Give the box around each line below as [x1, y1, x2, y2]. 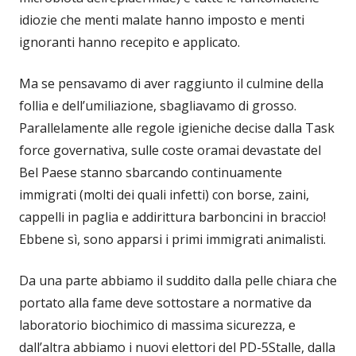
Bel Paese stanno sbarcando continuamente [19, 163, 282, 181]
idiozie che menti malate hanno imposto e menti [19, 10, 304, 29]
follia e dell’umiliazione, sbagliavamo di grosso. [19, 96, 296, 114]
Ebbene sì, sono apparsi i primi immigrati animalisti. [19, 230, 326, 248]
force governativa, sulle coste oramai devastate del [19, 141, 321, 159]
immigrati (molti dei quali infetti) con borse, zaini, [19, 185, 309, 203]
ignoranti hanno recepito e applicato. [19, 33, 240, 51]
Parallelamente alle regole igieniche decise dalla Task [19, 118, 335, 137]
